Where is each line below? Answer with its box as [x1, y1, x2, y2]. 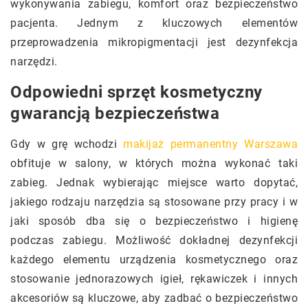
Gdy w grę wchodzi [10, 137, 123, 151]
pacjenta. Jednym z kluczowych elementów [10, 16, 298, 30]
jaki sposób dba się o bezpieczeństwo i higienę [10, 214, 298, 228]
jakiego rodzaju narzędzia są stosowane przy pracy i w [10, 195, 298, 208]
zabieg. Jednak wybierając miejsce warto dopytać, [10, 175, 298, 189]
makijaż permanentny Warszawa [123, 137, 298, 151]
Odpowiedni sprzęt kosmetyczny [10, 82, 263, 102]
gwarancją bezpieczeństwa [10, 103, 219, 123]
